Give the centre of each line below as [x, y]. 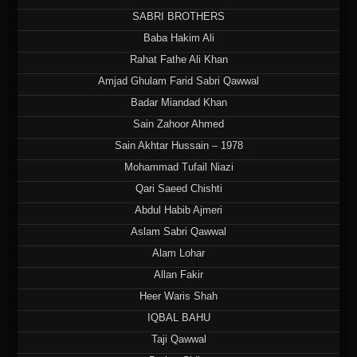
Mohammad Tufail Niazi [178, 167]
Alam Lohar [178, 253]
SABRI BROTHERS [178, 16]
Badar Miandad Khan [178, 102]
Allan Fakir [178, 274]
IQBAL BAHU [178, 317]
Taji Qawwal [178, 339]
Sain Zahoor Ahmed [178, 124]
